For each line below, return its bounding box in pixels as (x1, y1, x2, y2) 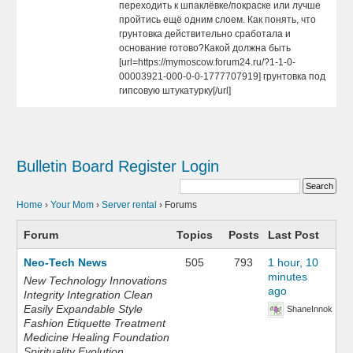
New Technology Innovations (24, 274, 168, 287)
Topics (176, 229, 214, 241)
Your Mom (50, 199, 95, 210)
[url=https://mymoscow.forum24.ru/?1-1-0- (119, 57, 296, 68)
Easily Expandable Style (24, 303, 143, 315)
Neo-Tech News (24, 256, 108, 269)
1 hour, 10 (268, 256, 319, 269)
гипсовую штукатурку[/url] (119, 85, 232, 96)
